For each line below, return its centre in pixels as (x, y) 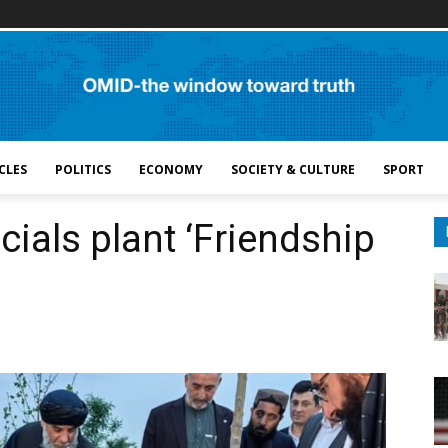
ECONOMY (171, 169)
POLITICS (83, 169)
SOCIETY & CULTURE (293, 169)
